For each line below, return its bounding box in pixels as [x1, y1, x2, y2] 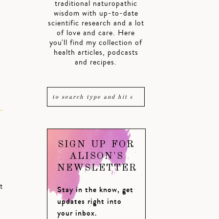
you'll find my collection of [49, 37, 142, 48]
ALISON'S [69, 152, 124, 162]
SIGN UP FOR [58, 140, 135, 150]
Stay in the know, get [57, 184, 133, 196]
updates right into [57, 196, 122, 207]
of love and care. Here [57, 27, 135, 39]
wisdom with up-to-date [53, 8, 138, 19]
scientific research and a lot [47, 18, 144, 29]
